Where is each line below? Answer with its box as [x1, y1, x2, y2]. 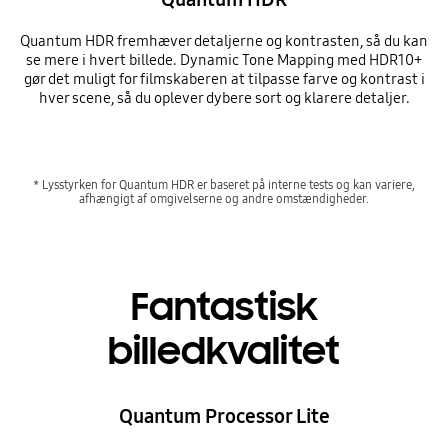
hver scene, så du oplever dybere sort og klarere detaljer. [38, 89, 410, 108]
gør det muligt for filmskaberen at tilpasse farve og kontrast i [23, 70, 425, 89]
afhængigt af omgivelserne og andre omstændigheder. [79, 190, 369, 206]
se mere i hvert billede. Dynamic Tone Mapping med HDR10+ [26, 51, 422, 70]
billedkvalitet [108, 327, 340, 376]
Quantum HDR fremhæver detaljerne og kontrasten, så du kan [20, 32, 428, 51]
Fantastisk [130, 283, 318, 332]
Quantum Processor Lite [118, 404, 330, 429]
